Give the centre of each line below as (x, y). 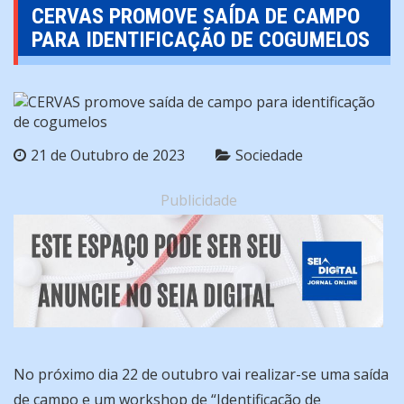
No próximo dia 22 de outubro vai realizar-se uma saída (201, 374)
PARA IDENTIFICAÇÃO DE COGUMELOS (201, 40)
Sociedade (269, 156)
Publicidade (198, 201)
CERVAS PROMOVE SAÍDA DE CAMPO (196, 17)
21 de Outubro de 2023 (108, 156)
